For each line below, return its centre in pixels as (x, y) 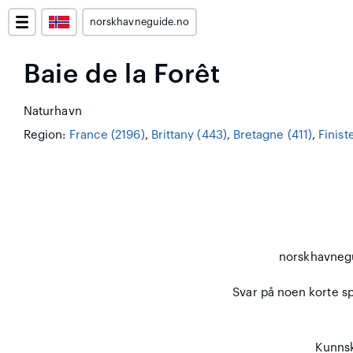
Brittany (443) (189, 135)
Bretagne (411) (273, 135)
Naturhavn (53, 111)
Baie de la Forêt (122, 74)
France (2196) (107, 135)
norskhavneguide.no (140, 22)
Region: (46, 135)
